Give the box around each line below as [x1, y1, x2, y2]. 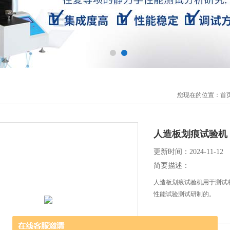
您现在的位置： [177, 91, 220, 99]
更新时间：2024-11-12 [154, 148, 223, 156]
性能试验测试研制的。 [154, 190, 215, 198]
